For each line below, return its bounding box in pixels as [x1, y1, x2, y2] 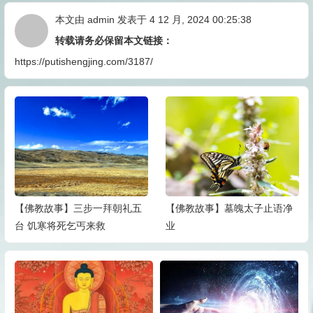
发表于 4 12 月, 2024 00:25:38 [114, 14, 252, 25]
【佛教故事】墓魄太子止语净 [165, 203, 293, 214]
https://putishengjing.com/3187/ [14, 56, 153, 67]
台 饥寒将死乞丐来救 [14, 220, 105, 232]
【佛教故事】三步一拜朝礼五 [14, 203, 142, 214]
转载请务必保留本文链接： [54, 35, 173, 46]
